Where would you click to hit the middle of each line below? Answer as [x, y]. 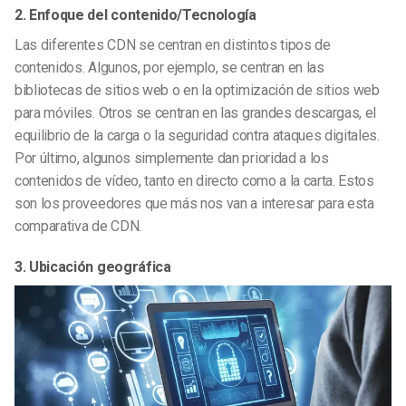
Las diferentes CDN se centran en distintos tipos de [173, 44]
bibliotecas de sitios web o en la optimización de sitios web [197, 90]
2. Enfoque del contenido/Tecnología [135, 14]
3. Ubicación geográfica [93, 267]
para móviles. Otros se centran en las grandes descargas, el [196, 112]
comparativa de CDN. [78, 226]
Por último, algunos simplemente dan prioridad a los [172, 158]
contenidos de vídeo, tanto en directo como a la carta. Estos [194, 180]
